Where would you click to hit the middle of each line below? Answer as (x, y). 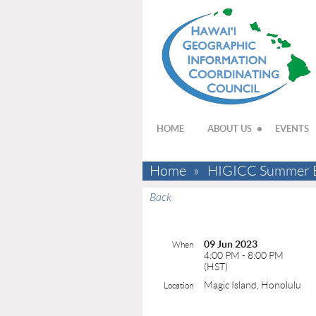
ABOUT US (230, 129)
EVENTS (292, 129)
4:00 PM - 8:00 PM (244, 255)
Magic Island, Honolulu (253, 285)
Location (178, 285)
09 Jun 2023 (231, 244)
